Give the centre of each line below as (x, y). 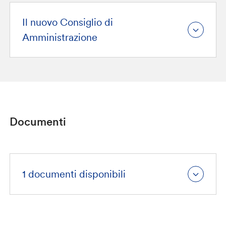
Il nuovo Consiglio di (67, 22)
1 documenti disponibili (74, 174)
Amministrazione (60, 37)
